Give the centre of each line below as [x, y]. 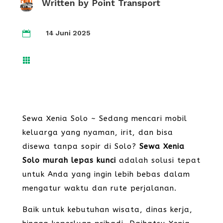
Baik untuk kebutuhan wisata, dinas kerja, [107, 210]
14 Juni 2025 [68, 33]
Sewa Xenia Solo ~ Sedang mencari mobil [105, 118]
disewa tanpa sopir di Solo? [81, 146]
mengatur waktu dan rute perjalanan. [99, 188]
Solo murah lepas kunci [69, 160]
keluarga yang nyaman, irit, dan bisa [98, 132]
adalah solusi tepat [158, 160]
